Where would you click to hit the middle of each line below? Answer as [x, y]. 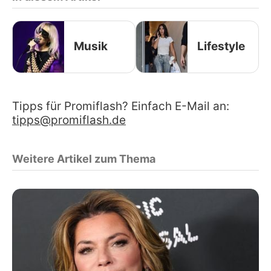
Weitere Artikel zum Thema [84, 158]
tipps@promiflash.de [69, 120]
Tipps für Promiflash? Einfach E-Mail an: [121, 106]
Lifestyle [221, 47]
